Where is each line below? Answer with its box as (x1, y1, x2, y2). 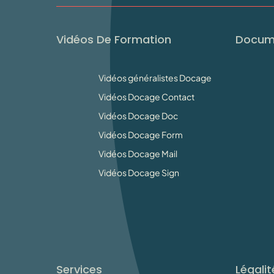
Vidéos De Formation (56, 31, 171, 47)
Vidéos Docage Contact (98, 91, 194, 102)
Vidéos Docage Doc (98, 109, 178, 121)
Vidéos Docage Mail (98, 147, 177, 159)
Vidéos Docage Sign (98, 166, 179, 178)
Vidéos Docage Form (98, 128, 183, 140)
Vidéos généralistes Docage (98, 72, 212, 83)
